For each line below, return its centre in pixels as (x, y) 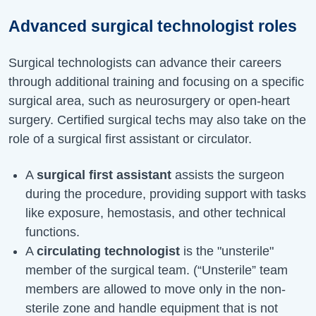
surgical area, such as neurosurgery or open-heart (149, 101)
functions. (53, 232)
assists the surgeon (228, 175)
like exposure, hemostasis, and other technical (156, 213)
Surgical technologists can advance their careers (145, 62)
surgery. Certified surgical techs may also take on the (157, 120)
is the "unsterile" (227, 251)
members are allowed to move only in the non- (156, 289)
